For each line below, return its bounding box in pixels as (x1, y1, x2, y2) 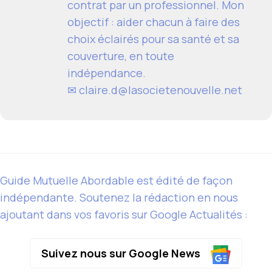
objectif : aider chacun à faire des (67, 14, 240, 29)
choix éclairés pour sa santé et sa (67, 31, 239, 46)
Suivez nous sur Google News (41, 246, 203, 261)
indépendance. (67, 65, 146, 80)
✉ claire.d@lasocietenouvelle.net (67, 82, 242, 97)
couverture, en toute (67, 48, 174, 63)
